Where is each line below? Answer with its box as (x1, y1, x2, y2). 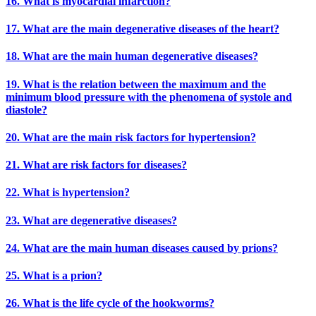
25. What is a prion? (6, 269, 102, 282)
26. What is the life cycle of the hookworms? (6, 297, 214, 310)
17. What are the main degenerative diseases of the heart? (6, 23, 279, 35)
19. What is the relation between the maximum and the (6, 78, 266, 90)
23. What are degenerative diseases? (6, 214, 177, 226)
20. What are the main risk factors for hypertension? (6, 130, 256, 143)
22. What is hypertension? (6, 186, 130, 199)
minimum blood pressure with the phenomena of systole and (6, 90, 292, 103)
